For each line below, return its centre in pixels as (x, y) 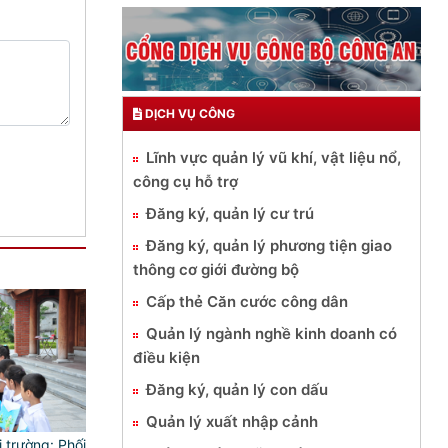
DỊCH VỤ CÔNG (188, 113)
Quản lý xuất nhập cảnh (232, 421)
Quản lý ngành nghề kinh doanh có (271, 333)
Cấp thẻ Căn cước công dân (247, 301)
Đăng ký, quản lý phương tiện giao (269, 245)
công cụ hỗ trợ (185, 181)
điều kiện (166, 357)
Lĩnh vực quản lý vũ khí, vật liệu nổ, (273, 157)
